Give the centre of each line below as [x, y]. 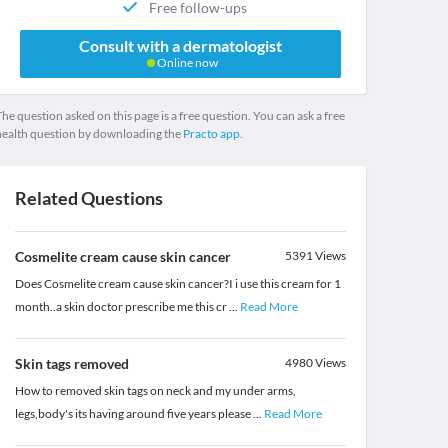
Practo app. [212, 134]
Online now [186, 63]
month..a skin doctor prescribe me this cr [121, 307]
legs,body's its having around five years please [133, 414]
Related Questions [88, 198]
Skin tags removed [71, 364]
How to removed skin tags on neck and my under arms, [155, 391]
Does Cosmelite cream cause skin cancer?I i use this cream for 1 [177, 284]
